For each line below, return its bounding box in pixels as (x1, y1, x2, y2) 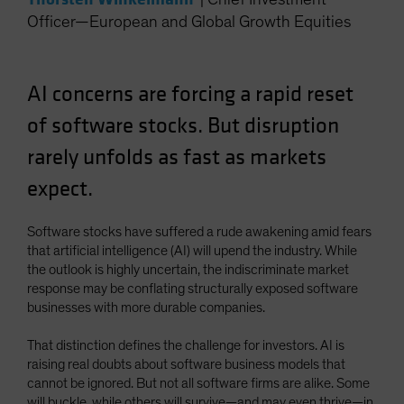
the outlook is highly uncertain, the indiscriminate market (27, 262, 349, 277)
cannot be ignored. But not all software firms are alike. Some (27, 376, 370, 390)
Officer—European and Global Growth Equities (27, 14, 351, 31)
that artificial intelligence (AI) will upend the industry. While (27, 243, 357, 258)
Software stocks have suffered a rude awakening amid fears (27, 225, 372, 239)
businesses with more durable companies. (27, 300, 265, 315)
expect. (27, 175, 93, 203)
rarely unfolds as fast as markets (27, 143, 326, 171)
